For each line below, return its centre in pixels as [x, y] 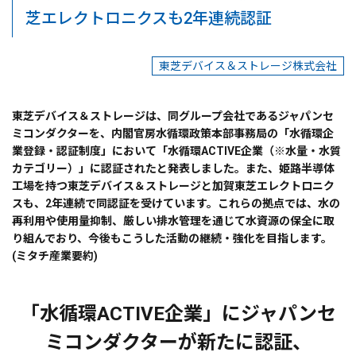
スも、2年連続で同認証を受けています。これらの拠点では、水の [176, 203]
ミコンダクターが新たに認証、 [178, 342]
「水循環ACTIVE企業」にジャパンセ [178, 314]
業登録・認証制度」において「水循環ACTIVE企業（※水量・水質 [176, 151]
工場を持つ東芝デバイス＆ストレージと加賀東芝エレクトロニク [173, 186]
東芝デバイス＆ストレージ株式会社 [248, 66]
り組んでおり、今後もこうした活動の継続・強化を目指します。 [172, 238]
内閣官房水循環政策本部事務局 [189, 133]
